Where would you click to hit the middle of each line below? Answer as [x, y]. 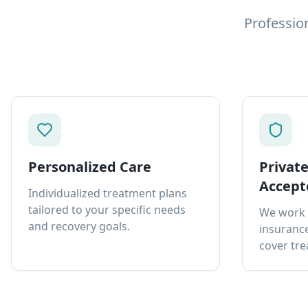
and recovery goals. [79, 226]
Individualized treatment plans [108, 193]
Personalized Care [90, 167]
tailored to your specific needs [107, 210]
